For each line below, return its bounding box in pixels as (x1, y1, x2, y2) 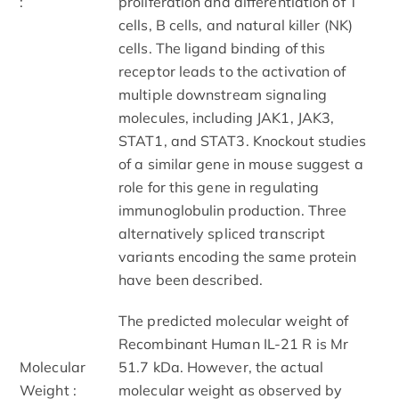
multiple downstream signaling (118, 85, 327, 103)
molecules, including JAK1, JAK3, (118, 108, 335, 126)
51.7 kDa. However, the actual (118, 357, 323, 376)
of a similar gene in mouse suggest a (118, 154, 363, 173)
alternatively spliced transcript (118, 224, 326, 242)
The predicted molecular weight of (118, 311, 349, 330)
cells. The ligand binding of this (118, 38, 326, 57)
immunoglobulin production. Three (118, 200, 347, 219)
